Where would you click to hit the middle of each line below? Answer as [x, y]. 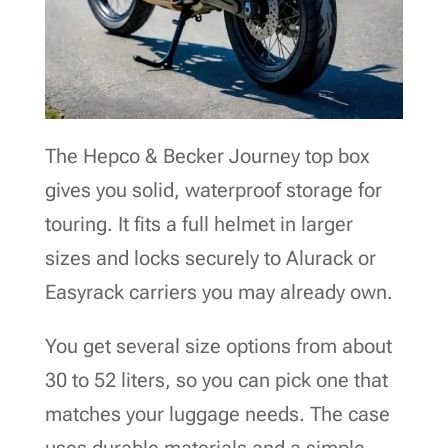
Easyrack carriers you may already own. [218, 291]
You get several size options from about [218, 345]
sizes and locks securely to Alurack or [210, 257]
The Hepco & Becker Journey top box [207, 155]
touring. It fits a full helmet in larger [198, 223]
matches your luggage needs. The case [217, 413]
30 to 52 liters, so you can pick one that [216, 379]
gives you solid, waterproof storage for [213, 189]
